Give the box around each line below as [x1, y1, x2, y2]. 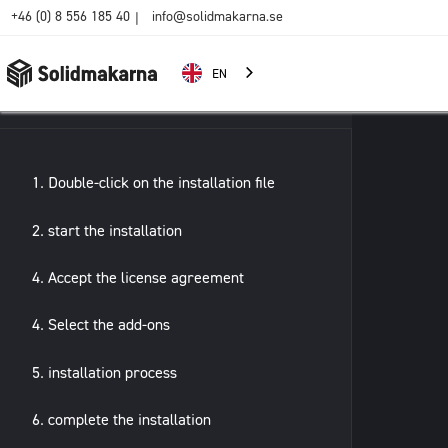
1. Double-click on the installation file [32, 172, 275, 193]
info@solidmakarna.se [151, 7, 283, 25]
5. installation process [32, 361, 177, 382]
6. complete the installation [32, 409, 211, 430]
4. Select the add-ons [32, 314, 170, 335]
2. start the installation [32, 219, 182, 240]
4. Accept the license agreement [32, 266, 244, 287]
